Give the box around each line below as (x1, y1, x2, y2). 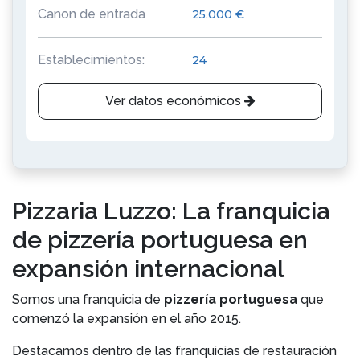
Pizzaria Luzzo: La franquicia (12, 197, 330, 225)
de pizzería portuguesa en (12, 226, 308, 254)
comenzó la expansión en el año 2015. (12, 311, 241, 326)
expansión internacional (12, 255, 284, 283)
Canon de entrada (38, 6, 145, 22)
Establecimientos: (38, 52, 145, 67)
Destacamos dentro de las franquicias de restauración (12, 343, 337, 358)
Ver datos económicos (104, 93, 244, 108)
